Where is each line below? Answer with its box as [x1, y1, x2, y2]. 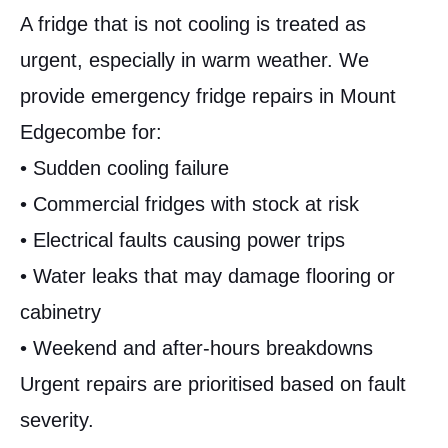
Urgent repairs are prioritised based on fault [20, 372, 406, 395]
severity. [20, 408, 94, 431]
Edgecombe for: [20, 120, 162, 143]
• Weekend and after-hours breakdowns [20, 336, 373, 359]
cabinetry [20, 300, 101, 323]
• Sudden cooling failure [20, 156, 229, 179]
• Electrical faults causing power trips [20, 228, 345, 251]
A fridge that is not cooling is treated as [20, 12, 366, 35]
